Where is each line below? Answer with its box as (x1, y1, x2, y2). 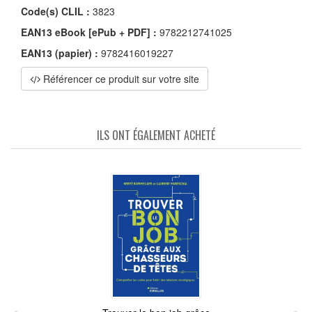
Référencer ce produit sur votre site (40, 72, 199, 86)
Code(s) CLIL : (21, 4, 90, 19)
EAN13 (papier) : (21, 46, 98, 61)
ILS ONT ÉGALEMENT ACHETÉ (97, 127, 215, 144)
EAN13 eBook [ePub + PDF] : (21, 25, 157, 40)
